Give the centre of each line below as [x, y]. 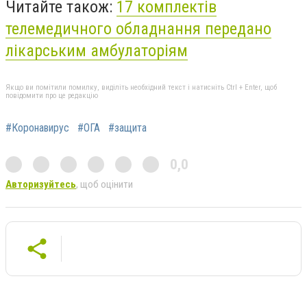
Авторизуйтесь [41, 185]
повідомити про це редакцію [52, 96]
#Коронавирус [37, 128]
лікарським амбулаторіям [97, 51]
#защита [127, 128]
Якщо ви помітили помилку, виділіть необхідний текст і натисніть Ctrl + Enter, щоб [141, 88]
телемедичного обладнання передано [138, 29]
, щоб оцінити [105, 185]
